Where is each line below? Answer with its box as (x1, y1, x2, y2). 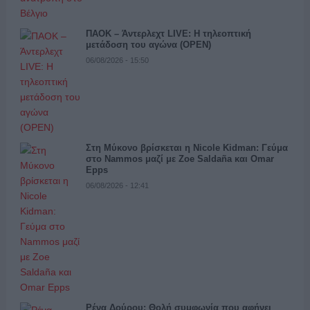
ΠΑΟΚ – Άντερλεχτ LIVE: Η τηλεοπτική (85, 28, 251, 39)
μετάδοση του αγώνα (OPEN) (85, 39, 211, 51)
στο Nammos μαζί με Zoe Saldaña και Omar (85, 154, 274, 165)
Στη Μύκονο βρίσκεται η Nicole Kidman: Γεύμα (85, 143, 288, 154)
